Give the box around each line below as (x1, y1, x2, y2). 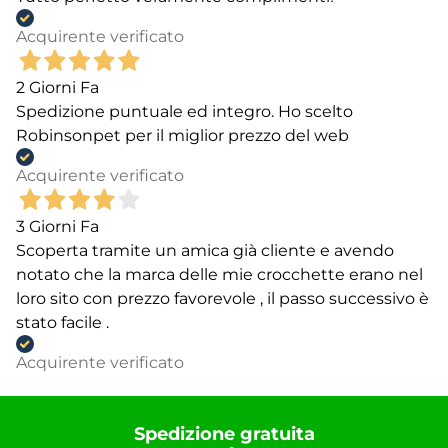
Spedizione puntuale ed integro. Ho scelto (16, 101, 353, 121)
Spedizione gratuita (133, 422, 315, 445)
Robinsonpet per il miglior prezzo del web (16, 125, 349, 145)
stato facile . (16, 312, 109, 332)
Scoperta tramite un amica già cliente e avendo (16, 240, 394, 260)
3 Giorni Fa (16, 216, 99, 236)
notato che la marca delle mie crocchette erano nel (16, 264, 423, 284)
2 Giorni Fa (16, 77, 99, 97)
